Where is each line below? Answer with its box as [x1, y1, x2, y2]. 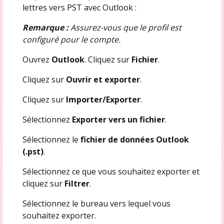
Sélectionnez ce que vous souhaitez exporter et [22, 165, 199, 177]
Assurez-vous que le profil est [70, 21, 181, 33]
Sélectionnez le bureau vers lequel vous [22, 197, 170, 209]
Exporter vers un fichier [71, 113, 165, 125]
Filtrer [64, 177, 89, 189]
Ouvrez [22, 53, 51, 65]
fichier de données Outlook [80, 133, 189, 145]
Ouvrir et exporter [65, 73, 140, 85]
